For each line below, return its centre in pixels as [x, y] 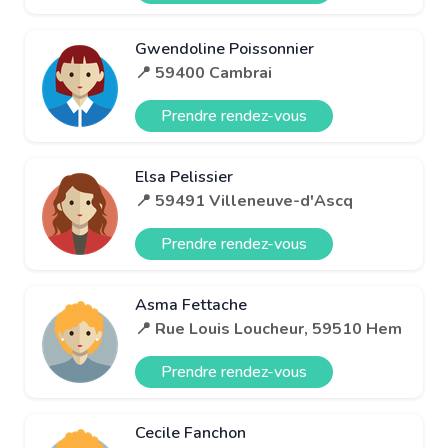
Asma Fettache [191, 304]
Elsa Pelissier [184, 176]
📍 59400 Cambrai [203, 72]
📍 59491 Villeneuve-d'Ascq [244, 200]
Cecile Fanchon [190, 432]
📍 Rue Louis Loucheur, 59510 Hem [268, 328]
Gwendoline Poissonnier [224, 48]
